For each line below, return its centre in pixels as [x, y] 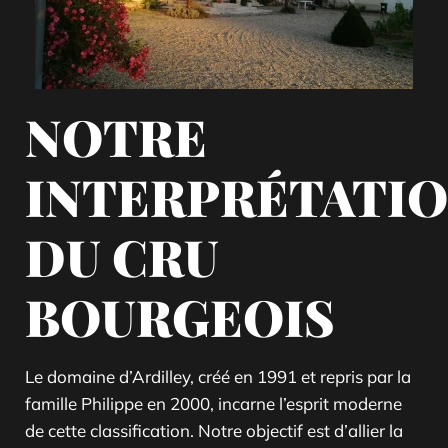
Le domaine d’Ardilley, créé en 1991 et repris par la [218, 376]
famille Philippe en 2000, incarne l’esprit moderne [213, 403]
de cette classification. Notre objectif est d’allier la [214, 430]
